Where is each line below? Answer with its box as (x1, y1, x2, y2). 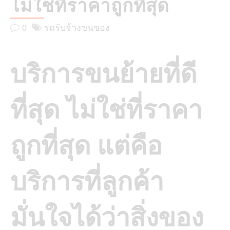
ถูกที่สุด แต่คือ (10, 131, 162, 160)
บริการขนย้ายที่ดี (10, 59, 197, 88)
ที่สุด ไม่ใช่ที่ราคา (10, 95, 202, 124)
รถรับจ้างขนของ (44, 22, 110, 33)
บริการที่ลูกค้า (10, 167, 164, 196)
